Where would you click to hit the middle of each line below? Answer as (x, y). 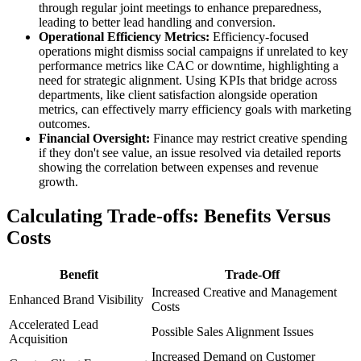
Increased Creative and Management (244, 292)
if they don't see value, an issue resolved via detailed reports (190, 153)
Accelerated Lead (54, 324)
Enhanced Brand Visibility (76, 299)
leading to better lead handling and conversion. (157, 23)
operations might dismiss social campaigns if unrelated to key (193, 52)
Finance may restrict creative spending (249, 139)
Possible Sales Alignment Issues (232, 331)
